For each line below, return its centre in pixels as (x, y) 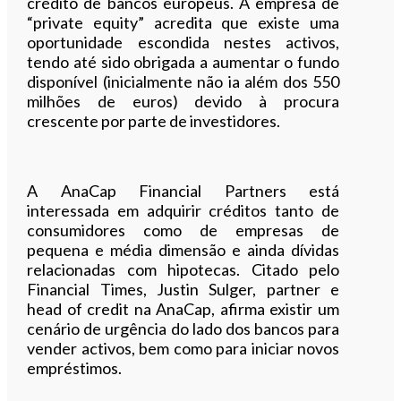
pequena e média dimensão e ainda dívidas (183, 249)
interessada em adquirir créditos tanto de (183, 210)
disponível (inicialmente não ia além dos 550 (183, 81)
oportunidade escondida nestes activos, (183, 42)
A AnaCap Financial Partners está (183, 190)
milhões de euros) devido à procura (183, 101)
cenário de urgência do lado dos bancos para (183, 328)
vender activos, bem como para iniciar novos (183, 348)
